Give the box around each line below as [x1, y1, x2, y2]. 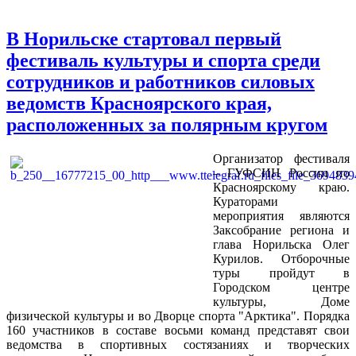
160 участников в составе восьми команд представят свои [6, 323, 350, 337]
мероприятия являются [213, 208, 350, 222]
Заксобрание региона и [213, 222, 350, 237]
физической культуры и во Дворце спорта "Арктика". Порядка [6, 308, 350, 323]
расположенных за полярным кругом [6, 114, 327, 135]
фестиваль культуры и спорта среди [6, 49, 320, 71]
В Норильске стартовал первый [6, 28, 281, 49]
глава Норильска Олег [213, 237, 350, 251]
